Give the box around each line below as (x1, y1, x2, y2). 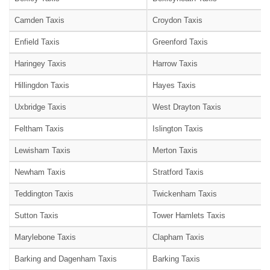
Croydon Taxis (152, 16, 202, 25)
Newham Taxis (14, 168, 66, 177)
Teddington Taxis (14, 189, 74, 199)
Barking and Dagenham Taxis (14, 254, 117, 264)
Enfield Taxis (14, 37, 60, 47)
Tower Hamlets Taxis (152, 211, 225, 221)
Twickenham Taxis (152, 189, 217, 199)
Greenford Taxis (152, 37, 208, 47)
